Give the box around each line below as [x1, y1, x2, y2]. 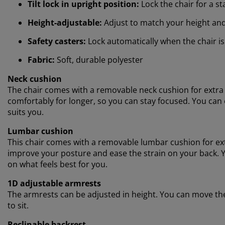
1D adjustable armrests [8, 177, 101, 189]
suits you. [8, 106, 44, 118]
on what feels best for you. [8, 158, 107, 170]
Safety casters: [28, 35, 86, 47]
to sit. [8, 199, 29, 211]
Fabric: [28, 54, 55, 65]
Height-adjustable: [28, 17, 102, 28]
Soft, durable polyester [55, 54, 143, 65]
